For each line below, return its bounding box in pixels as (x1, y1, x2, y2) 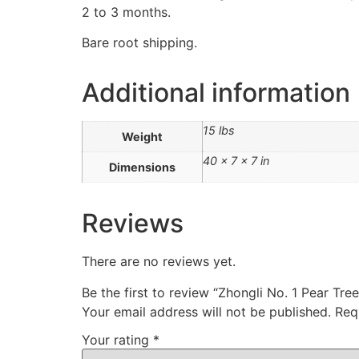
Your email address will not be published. (82, 303, 331, 320)
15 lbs (203, 123, 235, 138)
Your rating (82, 332, 153, 349)
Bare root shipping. (82, 34, 197, 51)
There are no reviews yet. (82, 253, 236, 270)
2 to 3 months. (82, 4, 171, 21)
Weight (122, 130, 163, 144)
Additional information (82, 77, 350, 109)
